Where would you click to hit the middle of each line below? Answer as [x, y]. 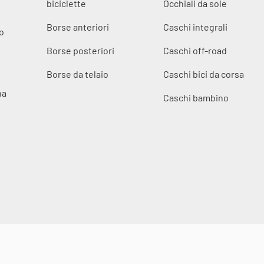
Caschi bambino [196, 97]
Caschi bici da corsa [204, 74]
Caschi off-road [195, 50]
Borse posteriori [80, 50]
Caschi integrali [196, 27]
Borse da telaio [77, 74]
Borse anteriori [77, 27]
